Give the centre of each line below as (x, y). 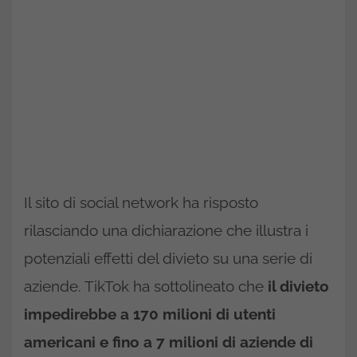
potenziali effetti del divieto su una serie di (168, 258)
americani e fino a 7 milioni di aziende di (169, 341)
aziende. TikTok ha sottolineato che (144, 286)
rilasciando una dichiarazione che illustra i (166, 230)
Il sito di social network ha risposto (141, 202)
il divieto (296, 286)
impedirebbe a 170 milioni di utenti (150, 314)
